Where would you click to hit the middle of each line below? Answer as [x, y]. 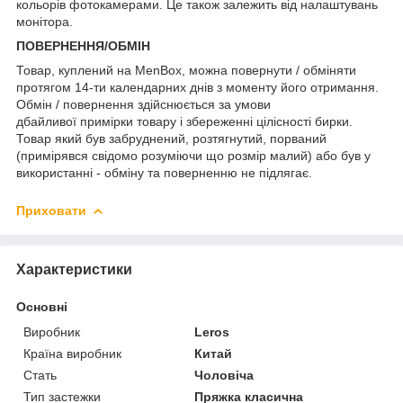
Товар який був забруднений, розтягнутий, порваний [171, 138]
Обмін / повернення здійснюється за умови [143, 104]
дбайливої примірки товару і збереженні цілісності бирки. [184, 121]
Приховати [51, 210]
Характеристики [74, 269]
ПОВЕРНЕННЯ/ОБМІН [83, 45]
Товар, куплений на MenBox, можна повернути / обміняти [186, 70]
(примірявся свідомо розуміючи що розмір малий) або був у [193, 155]
